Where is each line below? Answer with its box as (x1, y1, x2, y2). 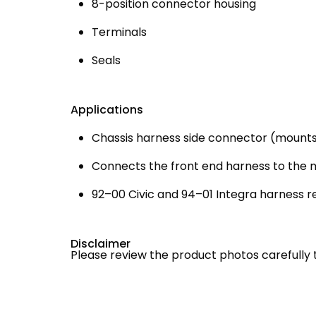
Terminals (92, 24, 147, 40)
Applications (71, 102, 143, 118)
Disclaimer (71, 236, 130, 252)
